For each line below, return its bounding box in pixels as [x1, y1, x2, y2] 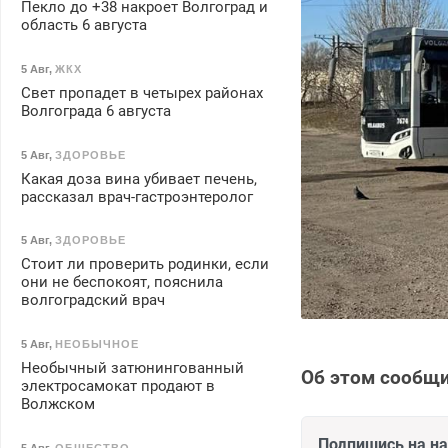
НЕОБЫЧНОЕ [54, 337, 139, 350]
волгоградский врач [20, 291, 165, 310]
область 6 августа [20, 16, 147, 35]
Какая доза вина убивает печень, [20, 169, 257, 188]
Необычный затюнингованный [20, 358, 244, 377]
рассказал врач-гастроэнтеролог [20, 187, 253, 206]
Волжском [20, 394, 95, 413]
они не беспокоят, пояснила [20, 273, 223, 292]
